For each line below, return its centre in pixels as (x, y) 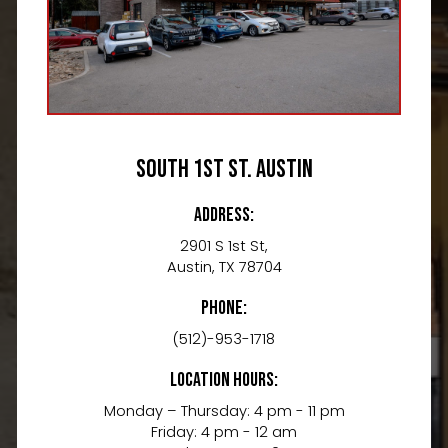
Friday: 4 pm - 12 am (224, 431)
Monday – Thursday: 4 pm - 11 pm (224, 410)
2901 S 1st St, (224, 245)
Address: (224, 214)
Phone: (224, 307)
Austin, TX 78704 (224, 266)
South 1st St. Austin (224, 169)
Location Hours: (224, 379)
